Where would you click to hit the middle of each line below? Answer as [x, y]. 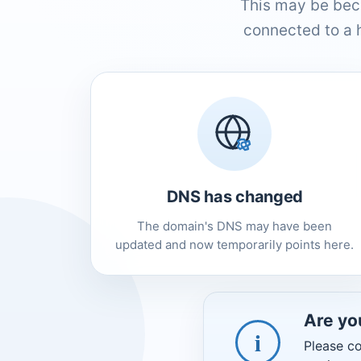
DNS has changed [235, 196]
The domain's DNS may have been [235, 226]
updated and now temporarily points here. [235, 244]
